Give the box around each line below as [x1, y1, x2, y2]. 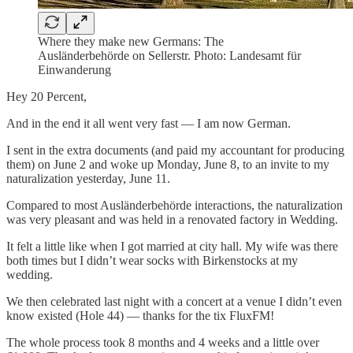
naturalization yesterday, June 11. [6, 171, 170, 185]
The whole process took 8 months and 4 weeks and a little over [6, 335, 319, 349]
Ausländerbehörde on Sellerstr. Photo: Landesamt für [38, 48, 301, 62]
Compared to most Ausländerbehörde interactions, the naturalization [6, 198, 343, 212]
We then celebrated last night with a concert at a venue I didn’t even [6, 294, 342, 308]
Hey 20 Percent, [6, 89, 87, 103]
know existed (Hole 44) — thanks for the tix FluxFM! [6, 308, 274, 322]
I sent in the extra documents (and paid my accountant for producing [6, 143, 344, 157]
